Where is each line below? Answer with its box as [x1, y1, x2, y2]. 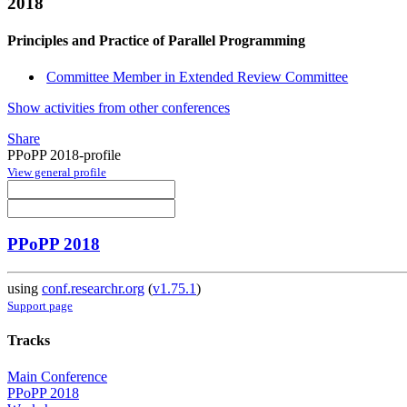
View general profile [7, 164, 106, 179]
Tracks [7, 333, 50, 349]
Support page [7, 299, 73, 313]
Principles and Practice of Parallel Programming [7, 33, 305, 49]
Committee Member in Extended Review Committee [46, 68, 349, 84]
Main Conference [7, 368, 107, 384]
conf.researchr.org [42, 281, 144, 297]
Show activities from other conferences [7, 99, 230, 115]
